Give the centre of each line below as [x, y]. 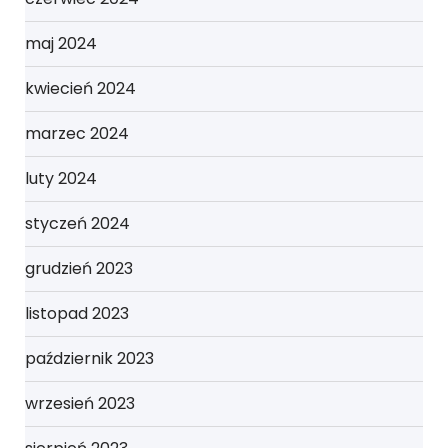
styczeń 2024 [77, 223]
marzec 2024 [77, 133]
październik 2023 [89, 358]
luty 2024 [61, 178]
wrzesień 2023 [80, 403]
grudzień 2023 [79, 268]
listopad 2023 [77, 313]
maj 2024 [61, 43]
